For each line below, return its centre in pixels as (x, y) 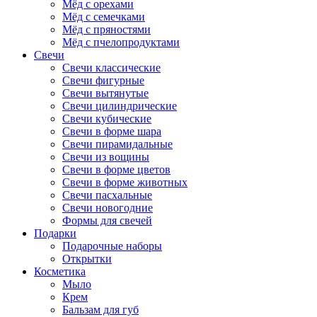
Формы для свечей (107, 220)
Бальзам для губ (100, 309)
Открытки (87, 258)
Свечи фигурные (103, 80)
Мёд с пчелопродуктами (121, 42)
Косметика (60, 271)
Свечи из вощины (106, 156)
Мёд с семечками (104, 16)
